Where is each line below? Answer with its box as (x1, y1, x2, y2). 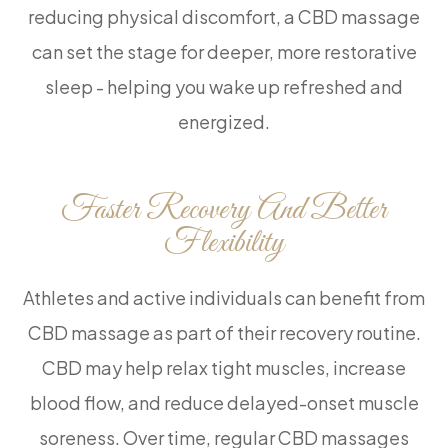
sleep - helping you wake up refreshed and (45, 75, 403, 99)
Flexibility (164, 223, 284, 265)
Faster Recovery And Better (61, 190, 387, 232)
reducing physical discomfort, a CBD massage (28, 5, 420, 29)
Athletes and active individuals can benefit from (23, 286, 425, 310)
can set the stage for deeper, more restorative (31, 40, 417, 64)
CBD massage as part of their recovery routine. (27, 321, 421, 345)
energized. (178, 110, 270, 134)
